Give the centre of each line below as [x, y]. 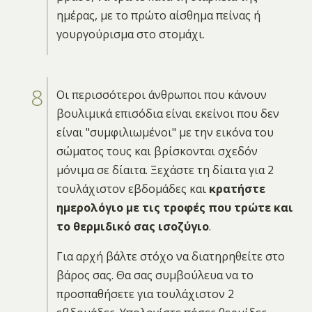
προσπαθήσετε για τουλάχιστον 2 [145, 294]
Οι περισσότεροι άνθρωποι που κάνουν [161, 94]
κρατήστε [237, 188]
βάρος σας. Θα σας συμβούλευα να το [155, 275]
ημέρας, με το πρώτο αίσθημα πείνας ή [158, 15]
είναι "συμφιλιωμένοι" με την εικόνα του [165, 132]
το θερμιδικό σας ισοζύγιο [132, 226]
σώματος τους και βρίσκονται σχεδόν [157, 151]
